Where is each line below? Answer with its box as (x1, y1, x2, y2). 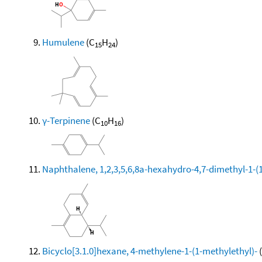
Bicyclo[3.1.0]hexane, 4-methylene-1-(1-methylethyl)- (42, 244, 257, 257)
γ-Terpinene (42, 113, 90, 127)
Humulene (42, 35, 84, 49)
